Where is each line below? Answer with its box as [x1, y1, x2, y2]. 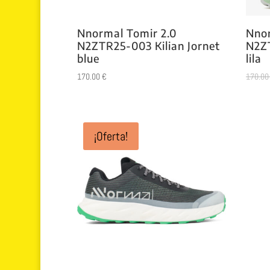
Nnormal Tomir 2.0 [77, 25, 177, 40]
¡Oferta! [93, 128, 128, 144]
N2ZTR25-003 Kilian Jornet [77, 38, 220, 52]
